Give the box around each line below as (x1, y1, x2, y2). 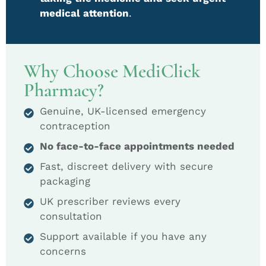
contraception (40, 119, 110, 132)
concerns (40, 245, 86, 257)
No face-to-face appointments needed (40, 140, 237, 152)
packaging (40, 175, 90, 187)
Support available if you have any (40, 230, 207, 242)
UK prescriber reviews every (40, 195, 180, 207)
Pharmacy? (24, 78, 104, 102)
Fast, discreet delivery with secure (40, 160, 213, 172)
